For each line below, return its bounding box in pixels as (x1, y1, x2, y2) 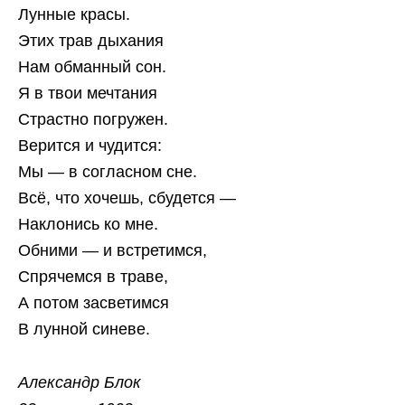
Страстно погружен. (18, 110, 168, 129)
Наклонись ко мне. (18, 215, 158, 234)
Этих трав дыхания (18, 32, 164, 51)
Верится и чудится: (18, 137, 162, 155)
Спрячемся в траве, (18, 268, 168, 287)
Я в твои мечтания (18, 84, 157, 103)
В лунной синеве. (18, 320, 150, 339)
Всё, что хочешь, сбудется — (18, 189, 236, 208)
